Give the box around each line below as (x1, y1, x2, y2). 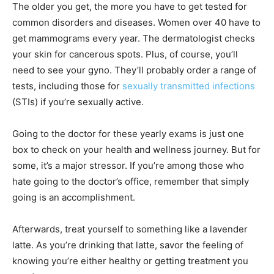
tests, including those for (12, 80, 122, 92)
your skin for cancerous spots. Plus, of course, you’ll (12, 48, 238, 60)
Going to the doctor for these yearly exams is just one (12, 127, 244, 139)
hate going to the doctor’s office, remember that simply (12, 175, 249, 187)
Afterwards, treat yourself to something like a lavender (12, 223, 248, 235)
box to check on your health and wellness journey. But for (12, 143, 261, 155)
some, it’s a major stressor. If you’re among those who (12, 159, 244, 171)
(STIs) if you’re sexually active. (12, 95, 144, 108)
